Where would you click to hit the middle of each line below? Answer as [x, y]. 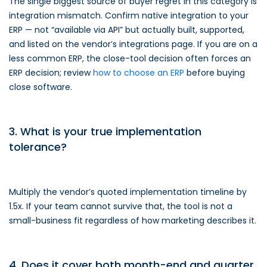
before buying [215, 73]
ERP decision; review [51, 73]
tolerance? [38, 147]
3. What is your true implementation [105, 131]
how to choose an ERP [139, 73]
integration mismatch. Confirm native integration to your [129, 15]
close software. [41, 87]
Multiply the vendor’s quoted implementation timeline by [128, 192]
